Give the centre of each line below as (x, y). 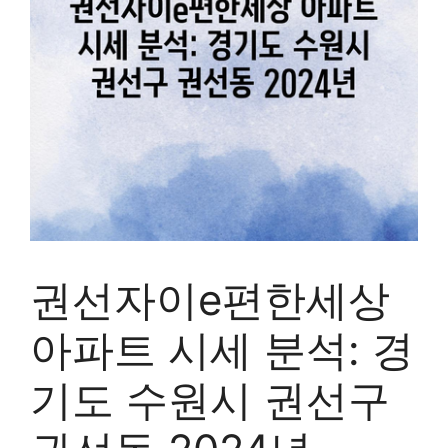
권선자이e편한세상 (210, 299)
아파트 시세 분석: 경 (222, 349)
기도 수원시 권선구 (210, 399)
